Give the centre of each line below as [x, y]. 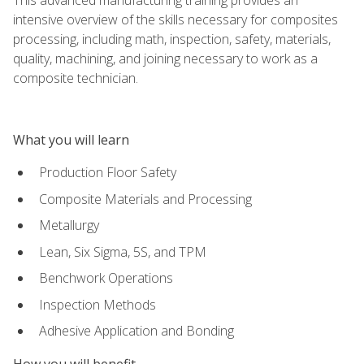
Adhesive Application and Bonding [136, 331]
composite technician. [76, 78]
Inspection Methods [97, 304]
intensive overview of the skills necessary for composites [175, 19]
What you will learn [71, 139]
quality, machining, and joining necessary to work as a [165, 58]
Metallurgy [69, 225]
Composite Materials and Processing [145, 199]
